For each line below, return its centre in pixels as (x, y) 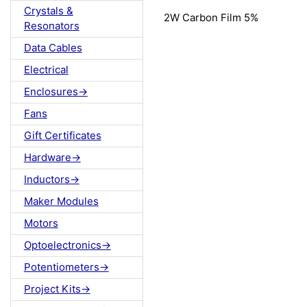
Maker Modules (61, 201)
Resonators (51, 26)
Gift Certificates (62, 136)
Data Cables (53, 48)
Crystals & (48, 11)
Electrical (46, 70)
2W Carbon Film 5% (211, 17)
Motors (41, 223)
